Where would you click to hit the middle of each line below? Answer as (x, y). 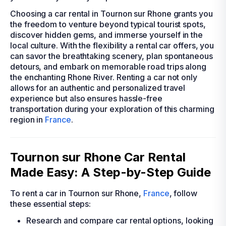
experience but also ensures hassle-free (86, 98)
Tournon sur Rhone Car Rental (98, 157)
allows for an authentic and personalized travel (98, 88)
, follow (183, 193)
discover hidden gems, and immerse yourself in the (107, 35)
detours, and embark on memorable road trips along (108, 67)
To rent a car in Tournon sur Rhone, (77, 193)
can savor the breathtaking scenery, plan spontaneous (111, 56)
